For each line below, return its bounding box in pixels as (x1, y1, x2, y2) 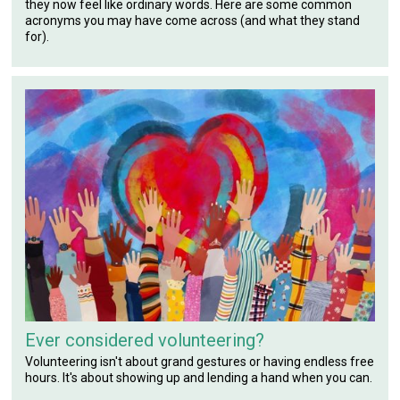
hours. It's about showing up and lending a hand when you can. (25, 371, 373, 386)
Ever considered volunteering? (25, 329, 265, 352)
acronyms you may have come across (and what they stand (25, 12, 361, 28)
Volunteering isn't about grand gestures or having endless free (25, 354, 375, 370)
